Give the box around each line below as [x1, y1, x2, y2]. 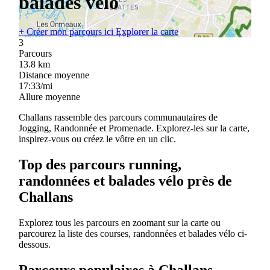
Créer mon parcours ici [24, 27, 116, 37]
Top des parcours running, [18, 157, 181, 172]
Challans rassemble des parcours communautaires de [18, 112, 218, 123]
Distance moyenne [18, 70, 89, 81]
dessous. [18, 239, 51, 250]
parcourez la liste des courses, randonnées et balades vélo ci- [18, 228, 247, 239]
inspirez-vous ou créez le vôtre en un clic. [18, 134, 176, 145]
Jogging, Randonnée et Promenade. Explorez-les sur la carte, [18, 123, 250, 134]
